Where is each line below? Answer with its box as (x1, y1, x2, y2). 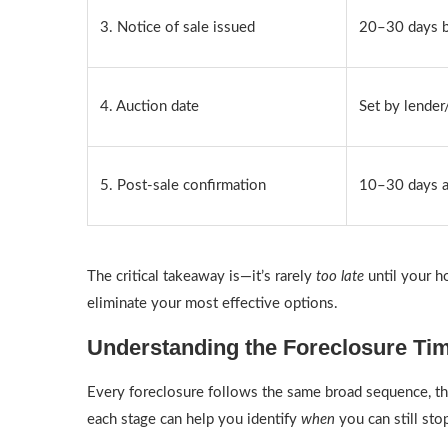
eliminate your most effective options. (87, 296, 338, 311)
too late (316, 269, 364, 284)
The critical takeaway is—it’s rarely (87, 269, 316, 284)
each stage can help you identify (87, 412, 301, 427)
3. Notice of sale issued (100, 20, 255, 35)
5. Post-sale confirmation (100, 178, 266, 193)
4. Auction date (100, 99, 199, 114)
